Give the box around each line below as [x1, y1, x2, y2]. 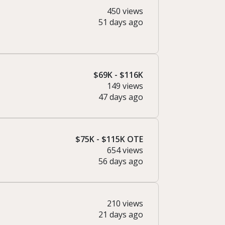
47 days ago [98, 91, 143, 103]
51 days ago [98, 17, 143, 28]
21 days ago [98, 209, 143, 220]
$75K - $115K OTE [75, 134, 143, 145]
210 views [107, 198, 143, 209]
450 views [107, 6, 143, 17]
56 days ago [98, 156, 143, 167]
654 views [107, 145, 143, 156]
